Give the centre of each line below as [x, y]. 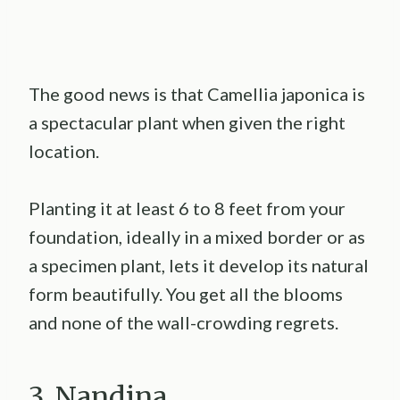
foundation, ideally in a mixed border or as [197, 237]
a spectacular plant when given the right [187, 123]
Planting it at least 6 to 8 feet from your [187, 208]
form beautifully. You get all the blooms [186, 294]
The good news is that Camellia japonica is [197, 94]
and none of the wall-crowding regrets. [183, 323]
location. [64, 151]
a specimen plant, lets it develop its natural [199, 266]
